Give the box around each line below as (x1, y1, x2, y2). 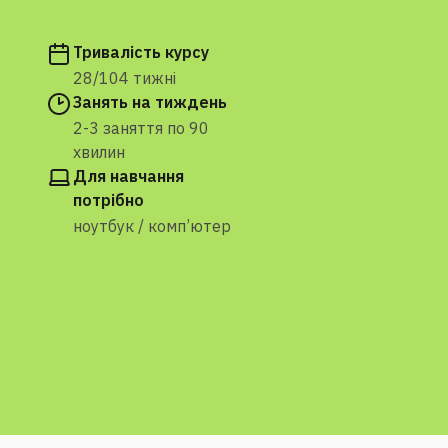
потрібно (73, 190, 144, 210)
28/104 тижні (73, 68, 176, 88)
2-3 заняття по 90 (73, 118, 209, 138)
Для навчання (73, 166, 184, 186)
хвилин (73, 142, 125, 162)
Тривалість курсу (73, 42, 209, 62)
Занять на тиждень (73, 92, 227, 112)
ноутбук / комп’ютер (73, 216, 231, 236)
